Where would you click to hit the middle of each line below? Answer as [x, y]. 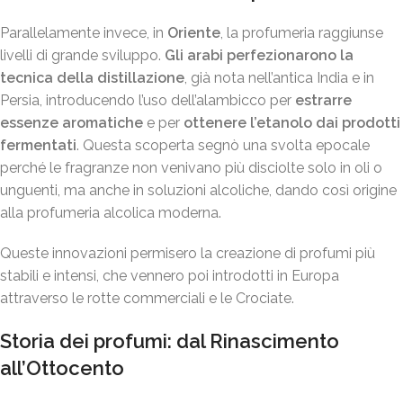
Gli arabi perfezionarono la [259, 56]
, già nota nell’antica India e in [279, 78]
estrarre [323, 101]
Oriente [194, 33]
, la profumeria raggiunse [302, 33]
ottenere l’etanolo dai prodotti [292, 123]
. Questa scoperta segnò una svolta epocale [223, 146]
